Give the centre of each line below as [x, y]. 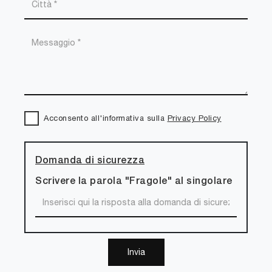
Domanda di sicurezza [90, 161]
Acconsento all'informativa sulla [106, 118]
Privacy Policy [194, 118]
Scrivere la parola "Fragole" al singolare [134, 182]
